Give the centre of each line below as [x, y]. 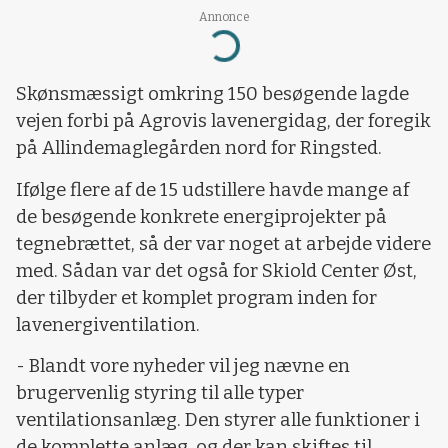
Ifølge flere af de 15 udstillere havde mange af [212, 189]
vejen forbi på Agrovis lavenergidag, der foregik [223, 121]
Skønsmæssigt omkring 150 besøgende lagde [212, 94]
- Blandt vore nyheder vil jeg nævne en [183, 366]
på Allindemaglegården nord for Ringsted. [199, 148]
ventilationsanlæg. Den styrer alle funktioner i [218, 420]
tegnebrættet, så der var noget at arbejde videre [223, 243]
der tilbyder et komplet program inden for [196, 297]
